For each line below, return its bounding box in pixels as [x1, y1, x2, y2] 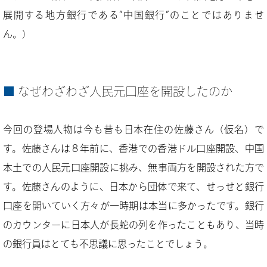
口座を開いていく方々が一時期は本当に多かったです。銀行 [3, 201, 264, 210]
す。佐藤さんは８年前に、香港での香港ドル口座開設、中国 [3, 144, 264, 153]
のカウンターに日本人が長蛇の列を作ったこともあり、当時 [3, 220, 264, 229]
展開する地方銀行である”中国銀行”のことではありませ [3, 10, 264, 20]
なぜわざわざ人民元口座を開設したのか [18, 85, 232, 97]
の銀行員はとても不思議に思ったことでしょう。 [3, 239, 213, 249]
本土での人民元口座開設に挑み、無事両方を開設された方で [3, 163, 264, 172]
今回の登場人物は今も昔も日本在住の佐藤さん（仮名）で [3, 125, 264, 134]
